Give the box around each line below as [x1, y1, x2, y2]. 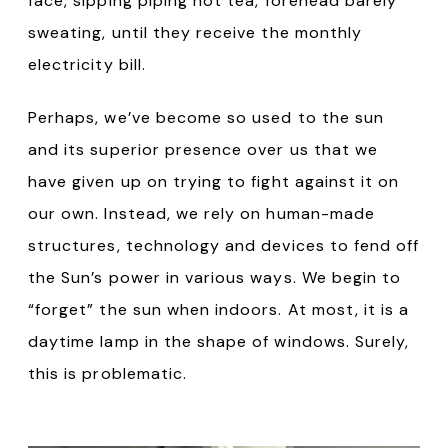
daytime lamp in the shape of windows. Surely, [28, 330, 410, 352]
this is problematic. [28, 362, 188, 384]
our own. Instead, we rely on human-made [28, 202, 375, 224]
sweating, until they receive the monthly [28, 21, 362, 43]
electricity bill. [28, 53, 146, 75]
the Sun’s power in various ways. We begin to [28, 266, 402, 288]
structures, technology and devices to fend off [28, 234, 420, 256]
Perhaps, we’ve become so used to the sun [28, 106, 384, 128]
